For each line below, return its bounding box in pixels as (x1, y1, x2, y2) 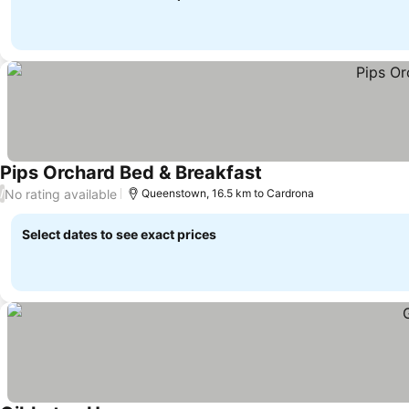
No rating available (5, 185, 117, 202)
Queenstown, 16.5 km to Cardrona (142, 186, 314, 200)
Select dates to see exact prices (22, 226, 216, 242)
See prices (261, 173, 333, 193)
